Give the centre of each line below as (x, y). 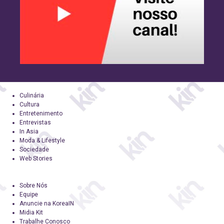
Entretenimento (41, 113)
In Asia (29, 131)
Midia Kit (31, 212)
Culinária (32, 95)
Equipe (29, 194)
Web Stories (36, 158)
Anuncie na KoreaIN (47, 203)
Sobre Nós (33, 185)
